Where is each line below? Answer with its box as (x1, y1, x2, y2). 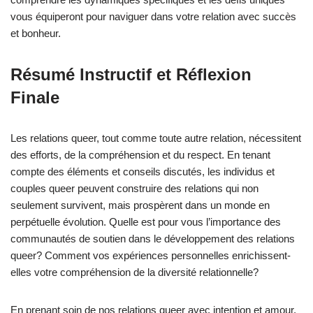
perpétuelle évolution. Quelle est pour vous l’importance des (10, 216, 281, 228)
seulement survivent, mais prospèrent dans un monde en (10, 199, 270, 211)
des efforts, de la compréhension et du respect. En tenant (10, 149, 270, 161)
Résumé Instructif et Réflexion (10, 65, 252, 84)
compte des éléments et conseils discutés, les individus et (10, 166, 275, 177)
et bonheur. (10, 27, 61, 39)
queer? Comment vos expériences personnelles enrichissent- (10, 249, 291, 261)
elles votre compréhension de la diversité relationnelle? (10, 266, 259, 278)
